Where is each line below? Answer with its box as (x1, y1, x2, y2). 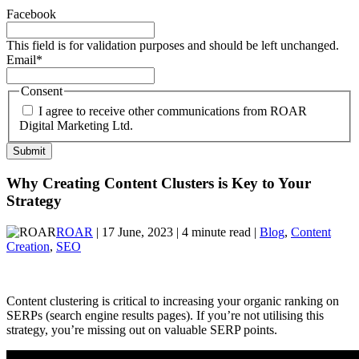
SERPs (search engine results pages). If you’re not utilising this (6, 308, 324, 322)
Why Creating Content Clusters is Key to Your (6, 175, 311, 192)
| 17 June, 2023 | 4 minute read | (93, 224, 260, 239)
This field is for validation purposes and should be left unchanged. (6, 38, 339, 52)
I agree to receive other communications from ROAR (38, 104, 307, 119)
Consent (21, 83, 63, 98)
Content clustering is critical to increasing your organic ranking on (6, 293, 339, 308)
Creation (6, 239, 50, 253)
